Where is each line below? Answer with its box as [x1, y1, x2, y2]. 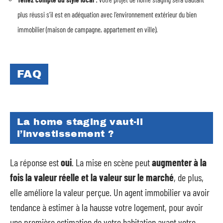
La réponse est [10, 156, 61, 168]
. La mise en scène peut [72, 156, 152, 168]
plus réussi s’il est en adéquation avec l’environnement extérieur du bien [17, 9, 197, 19]
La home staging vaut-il [17, 116, 143, 127]
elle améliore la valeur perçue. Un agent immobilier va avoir [10, 186, 210, 198]
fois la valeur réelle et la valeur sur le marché [10, 171, 174, 183]
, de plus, [174, 171, 204, 183]
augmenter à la [152, 156, 207, 168]
